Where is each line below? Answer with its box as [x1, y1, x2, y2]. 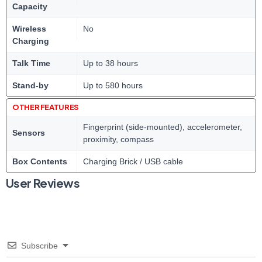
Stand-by [12, 81, 49, 91]
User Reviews [6, 175, 80, 191]
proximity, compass [83, 135, 154, 144]
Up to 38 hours [83, 58, 138, 68]
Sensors [12, 128, 45, 138]
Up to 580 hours [83, 81, 143, 91]
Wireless [12, 24, 46, 34]
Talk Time [12, 58, 50, 68]
